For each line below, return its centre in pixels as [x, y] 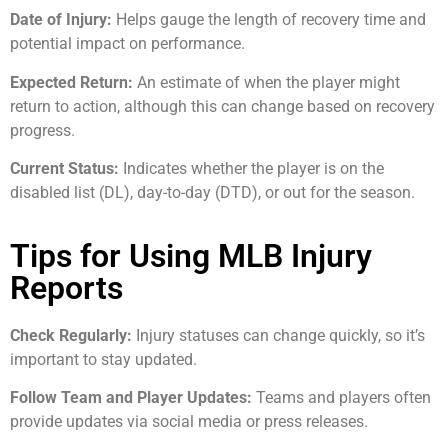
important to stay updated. [103, 359]
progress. [42, 130]
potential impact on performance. [127, 44]
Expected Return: [71, 82]
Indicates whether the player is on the [251, 169]
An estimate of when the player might [266, 82]
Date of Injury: [61, 20]
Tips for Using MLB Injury [191, 255]
